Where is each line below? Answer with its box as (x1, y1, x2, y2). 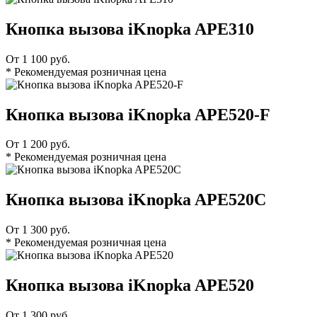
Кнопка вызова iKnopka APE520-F (6, 105, 270, 124)
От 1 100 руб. (6, 52, 70, 65)
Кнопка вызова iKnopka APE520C (6, 190, 266, 209)
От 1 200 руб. (6, 138, 70, 151)
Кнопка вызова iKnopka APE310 (6, 19, 254, 38)
